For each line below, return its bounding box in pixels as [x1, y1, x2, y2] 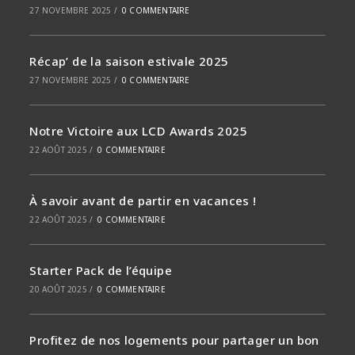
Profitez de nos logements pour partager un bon [29, 332, 319, 349]
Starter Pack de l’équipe [29, 262, 173, 279]
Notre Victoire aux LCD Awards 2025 [29, 123, 248, 139]
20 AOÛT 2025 [29, 284, 87, 296]
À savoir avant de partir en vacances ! [29, 193, 257, 209]
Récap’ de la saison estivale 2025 [29, 53, 229, 70]
